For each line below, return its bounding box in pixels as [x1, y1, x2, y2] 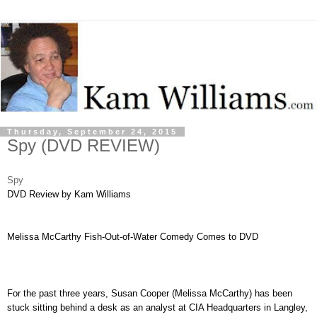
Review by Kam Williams [29, 188, 131, 200]
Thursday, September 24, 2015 [7, 127, 178, 136]
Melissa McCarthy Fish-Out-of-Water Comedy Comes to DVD [7, 231, 258, 242]
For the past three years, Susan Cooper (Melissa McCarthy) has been [7, 287, 292, 299]
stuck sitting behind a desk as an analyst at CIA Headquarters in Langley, [7, 301, 308, 313]
